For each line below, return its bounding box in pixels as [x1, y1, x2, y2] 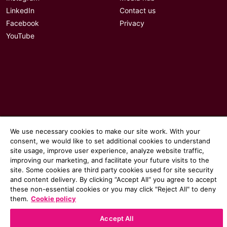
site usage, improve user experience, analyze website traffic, [10, 146, 204, 155]
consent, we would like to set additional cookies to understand [10, 137, 210, 145]
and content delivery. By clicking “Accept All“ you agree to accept [10, 175, 217, 183]
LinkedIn [6, 7, 34, 15]
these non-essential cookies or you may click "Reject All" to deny [10, 185, 216, 193]
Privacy [120, 19, 144, 27]
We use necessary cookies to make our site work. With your [10, 127, 200, 135]
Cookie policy [31, 195, 76, 203]
